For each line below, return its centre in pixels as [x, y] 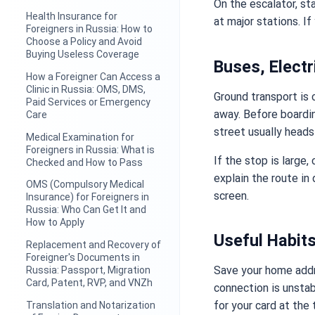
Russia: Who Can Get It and [86, 210]
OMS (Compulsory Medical [85, 185]
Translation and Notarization [91, 305]
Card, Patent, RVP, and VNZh [90, 283]
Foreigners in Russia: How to [90, 29]
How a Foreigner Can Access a [94, 76]
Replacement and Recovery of [94, 245]
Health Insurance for [72, 17]
